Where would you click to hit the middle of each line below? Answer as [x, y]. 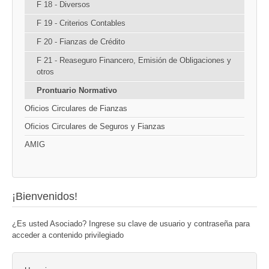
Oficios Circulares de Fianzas [76, 108]
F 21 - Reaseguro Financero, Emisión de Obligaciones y [134, 60]
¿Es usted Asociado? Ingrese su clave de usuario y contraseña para [131, 223]
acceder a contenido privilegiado [68, 235]
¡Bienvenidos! [45, 196]
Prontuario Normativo [77, 90]
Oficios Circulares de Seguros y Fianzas [95, 126]
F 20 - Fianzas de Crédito [81, 41]
